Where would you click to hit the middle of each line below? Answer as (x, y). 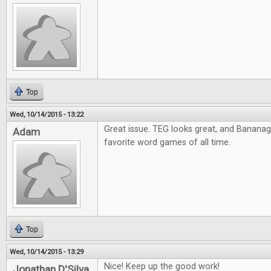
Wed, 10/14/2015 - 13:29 (47, 252)
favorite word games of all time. (167, 142)
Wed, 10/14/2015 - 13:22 (47, 114)
